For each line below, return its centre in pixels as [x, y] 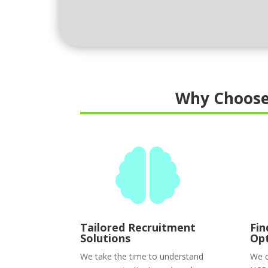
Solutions [106, 238]
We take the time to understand [142, 256]
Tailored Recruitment [138, 227]
